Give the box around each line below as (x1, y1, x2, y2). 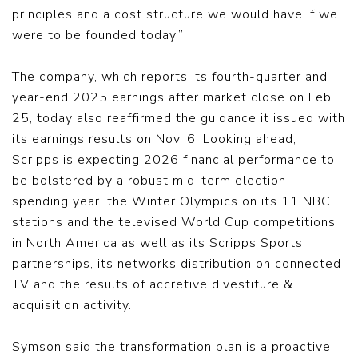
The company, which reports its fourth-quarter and (12, 68, 328, 86)
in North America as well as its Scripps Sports (12, 234, 303, 252)
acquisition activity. (12, 296, 132, 314)
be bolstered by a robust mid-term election (12, 172, 286, 189)
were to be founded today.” (12, 26, 184, 44)
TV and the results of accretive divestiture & (12, 276, 293, 293)
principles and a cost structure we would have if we (12, 6, 338, 23)
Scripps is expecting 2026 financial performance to (12, 151, 335, 169)
